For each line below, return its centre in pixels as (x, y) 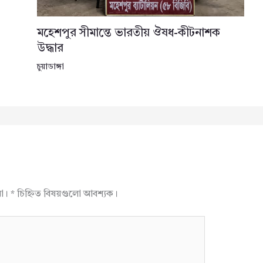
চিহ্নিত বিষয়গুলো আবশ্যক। (66, 195)
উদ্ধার (50, 49)
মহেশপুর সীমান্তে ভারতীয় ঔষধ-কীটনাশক (128, 34)
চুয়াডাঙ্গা (50, 67)
